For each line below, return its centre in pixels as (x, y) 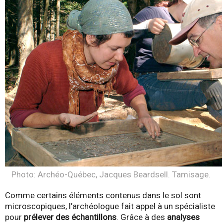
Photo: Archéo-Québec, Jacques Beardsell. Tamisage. (111, 174)
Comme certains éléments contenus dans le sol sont (103, 195)
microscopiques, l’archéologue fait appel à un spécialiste (110, 206)
